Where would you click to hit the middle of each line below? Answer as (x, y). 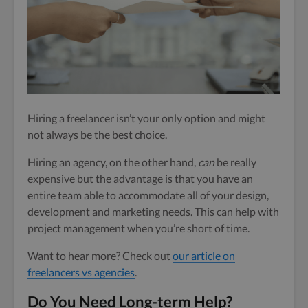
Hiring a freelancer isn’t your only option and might (146, 118)
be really (235, 162)
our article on (204, 256)
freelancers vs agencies (81, 272)
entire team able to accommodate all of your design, (148, 195)
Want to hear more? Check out (100, 256)
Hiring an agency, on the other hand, (113, 162)
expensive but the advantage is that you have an (140, 179)
